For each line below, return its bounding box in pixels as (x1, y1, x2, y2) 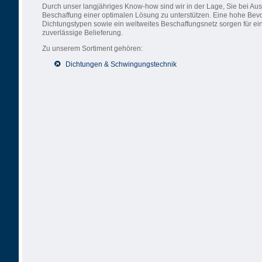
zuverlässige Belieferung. (42, 29, 123, 37)
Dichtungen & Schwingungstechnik (65, 60, 177, 68)
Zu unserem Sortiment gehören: (42, 44, 143, 53)
